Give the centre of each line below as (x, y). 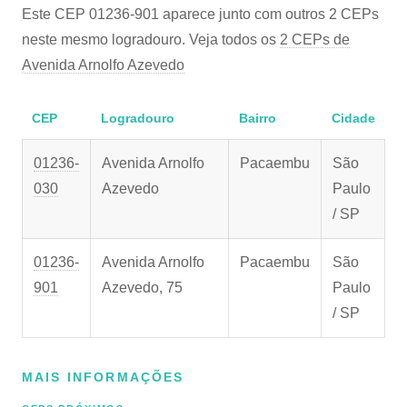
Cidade (353, 118)
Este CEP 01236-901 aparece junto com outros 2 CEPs (200, 14)
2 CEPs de (315, 40)
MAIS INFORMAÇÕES (103, 377)
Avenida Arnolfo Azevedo (103, 65)
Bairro (257, 118)
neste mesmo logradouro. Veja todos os (151, 40)
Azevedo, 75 (142, 288)
